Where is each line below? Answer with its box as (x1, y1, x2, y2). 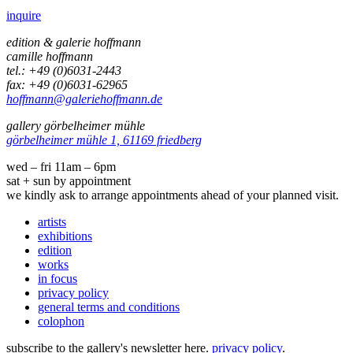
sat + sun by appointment (6, 173, 131, 188)
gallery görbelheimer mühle (6, 118, 145, 132)
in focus (38, 271, 77, 285)
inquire (6, 8, 41, 22)
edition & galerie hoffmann (6, 35, 141, 49)
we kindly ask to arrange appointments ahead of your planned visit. (6, 188, 339, 202)
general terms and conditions (38, 299, 180, 314)
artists (38, 214, 66, 229)
